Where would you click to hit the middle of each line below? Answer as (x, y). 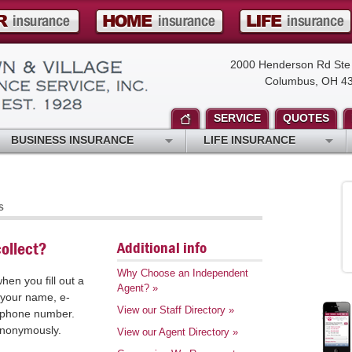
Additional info (162, 247)
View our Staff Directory (171, 310)
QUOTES (306, 118)
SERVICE (237, 118)
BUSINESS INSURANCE (72, 140)
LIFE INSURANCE (249, 140)
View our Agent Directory (173, 332)
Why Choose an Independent (183, 273)
